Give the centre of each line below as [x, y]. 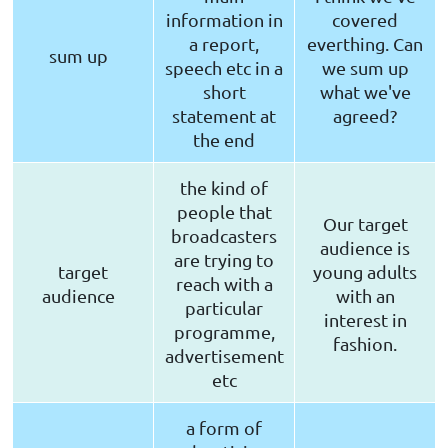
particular [224, 308]
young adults [365, 272]
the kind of [224, 188]
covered [365, 20]
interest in [365, 320]
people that [224, 212]
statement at [224, 116]
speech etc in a [224, 68]
